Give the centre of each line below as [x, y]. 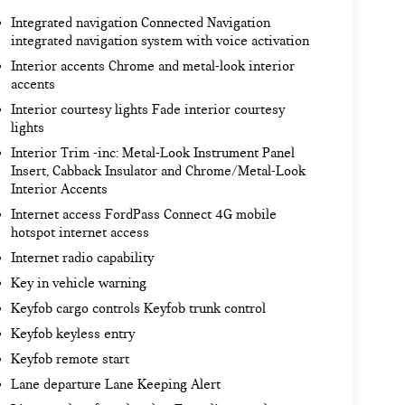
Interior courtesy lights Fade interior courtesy [147, 110]
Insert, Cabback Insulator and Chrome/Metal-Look [158, 171]
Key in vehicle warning [78, 283]
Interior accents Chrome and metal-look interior [152, 66]
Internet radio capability [82, 258]
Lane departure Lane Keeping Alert [115, 385]
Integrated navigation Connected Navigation [140, 23]
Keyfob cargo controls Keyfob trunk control [138, 309]
